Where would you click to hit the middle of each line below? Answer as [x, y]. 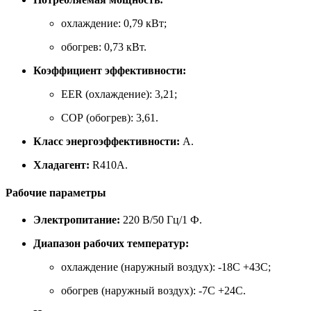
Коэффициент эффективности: [110, 71]
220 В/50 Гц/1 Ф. [161, 219]
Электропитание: [77, 219]
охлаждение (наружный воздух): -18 [147, 267]
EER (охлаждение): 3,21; [119, 94]
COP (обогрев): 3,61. [110, 118]
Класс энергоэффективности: [107, 142]
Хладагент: [61, 165]
